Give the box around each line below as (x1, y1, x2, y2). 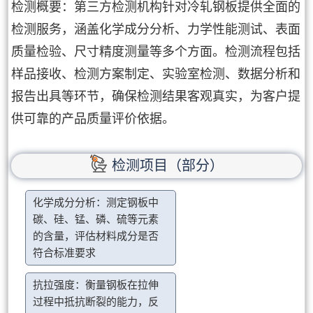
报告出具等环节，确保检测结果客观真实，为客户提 (11, 89, 301, 103)
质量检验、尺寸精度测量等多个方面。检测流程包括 (11, 44, 301, 59)
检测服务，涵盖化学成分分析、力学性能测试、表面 (11, 22, 301, 36)
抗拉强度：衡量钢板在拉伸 (33, 279, 159, 291)
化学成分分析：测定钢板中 (33, 197, 159, 209)
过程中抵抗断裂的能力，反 (33, 296, 159, 308)
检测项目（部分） (112, 158, 224, 174)
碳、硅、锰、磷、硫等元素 (33, 214, 159, 226)
